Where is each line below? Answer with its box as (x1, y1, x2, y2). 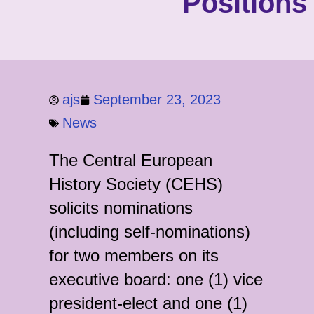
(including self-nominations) (49, 222, 250, 241)
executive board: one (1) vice (49, 270, 263, 289)
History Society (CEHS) (49, 175, 223, 193)
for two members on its (49, 246, 219, 265)
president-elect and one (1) (49, 294, 247, 313)
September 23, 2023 (93, 92, 221, 107)
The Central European (49, 151, 212, 170)
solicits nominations (49, 198, 193, 217)
